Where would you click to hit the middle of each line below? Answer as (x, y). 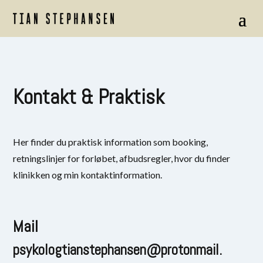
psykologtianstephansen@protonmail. (118, 249)
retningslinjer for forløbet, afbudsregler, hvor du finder (122, 158)
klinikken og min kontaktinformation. (88, 174)
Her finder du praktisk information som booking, (111, 141)
